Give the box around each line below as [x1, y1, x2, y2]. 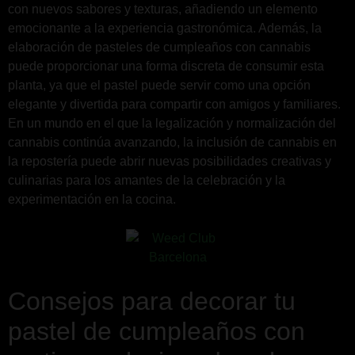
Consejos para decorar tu [8, 287, 296, 316]
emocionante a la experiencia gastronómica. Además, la [8, 21, 322, 36]
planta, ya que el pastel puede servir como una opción [8, 78, 311, 93]
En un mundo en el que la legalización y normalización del [8, 116, 336, 131]
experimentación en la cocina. [8, 193, 176, 207]
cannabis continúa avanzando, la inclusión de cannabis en [8, 136, 337, 150]
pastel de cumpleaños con [8, 317, 305, 346]
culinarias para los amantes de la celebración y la [8, 174, 285, 188]
